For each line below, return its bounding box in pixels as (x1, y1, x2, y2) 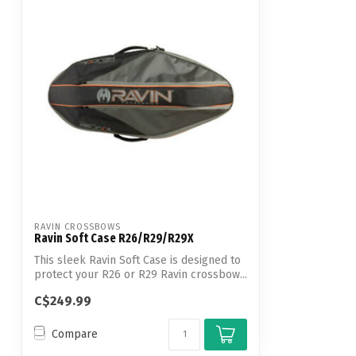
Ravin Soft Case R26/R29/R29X (34, 231, 194, 246)
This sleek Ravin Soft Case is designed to (34, 253, 241, 268)
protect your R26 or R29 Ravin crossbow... (34, 268, 247, 282)
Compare (52, 327, 98, 342)
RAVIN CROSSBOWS (34, 222, 121, 233)
